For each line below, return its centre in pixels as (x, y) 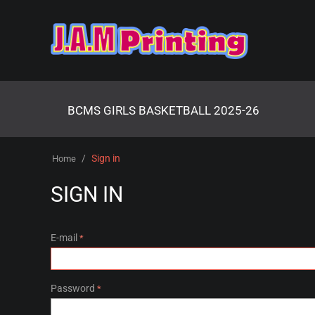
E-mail (64, 238)
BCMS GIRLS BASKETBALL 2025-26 (163, 111)
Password (73, 289)
